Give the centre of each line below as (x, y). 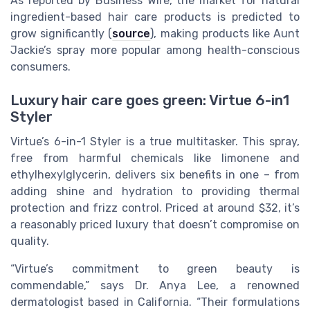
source (131, 33)
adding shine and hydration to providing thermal (155, 191)
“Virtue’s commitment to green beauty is (155, 268)
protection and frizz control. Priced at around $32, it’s (155, 208)
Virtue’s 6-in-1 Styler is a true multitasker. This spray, (155, 141)
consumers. (40, 66)
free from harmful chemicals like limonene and (155, 158)
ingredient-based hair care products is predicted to (155, 17)
